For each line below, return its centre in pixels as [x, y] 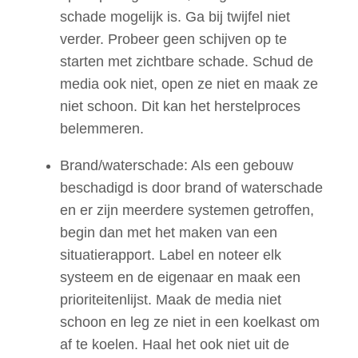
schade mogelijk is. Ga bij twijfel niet [175, 17]
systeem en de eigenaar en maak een [180, 278]
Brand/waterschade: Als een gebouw [177, 166]
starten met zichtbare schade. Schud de [187, 62]
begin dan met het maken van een [169, 233]
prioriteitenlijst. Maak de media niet [171, 300]
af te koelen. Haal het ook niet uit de [175, 345]
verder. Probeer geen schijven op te [173, 40]
